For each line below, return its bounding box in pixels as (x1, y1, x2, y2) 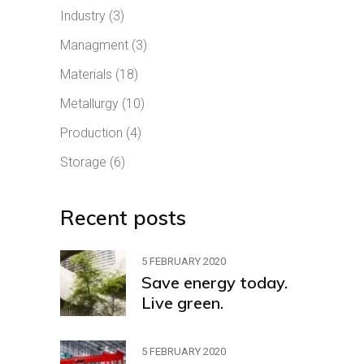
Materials (60, 67, 112, 82)
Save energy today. (141, 271, 288, 292)
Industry (60, 8, 106, 24)
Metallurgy (60, 96, 119, 111)
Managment (60, 37, 128, 53)
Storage (60, 154, 106, 170)
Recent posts (60, 205, 186, 230)
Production (60, 125, 123, 141)
